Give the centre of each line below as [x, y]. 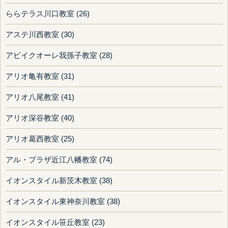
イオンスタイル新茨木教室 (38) [59, 181]
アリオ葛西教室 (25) [40, 139]
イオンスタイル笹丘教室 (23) [55, 223]
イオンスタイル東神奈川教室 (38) [63, 202]
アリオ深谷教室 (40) [40, 118]
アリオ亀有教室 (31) [40, 77]
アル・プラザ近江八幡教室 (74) [59, 160]
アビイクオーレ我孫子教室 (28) [59, 56]
